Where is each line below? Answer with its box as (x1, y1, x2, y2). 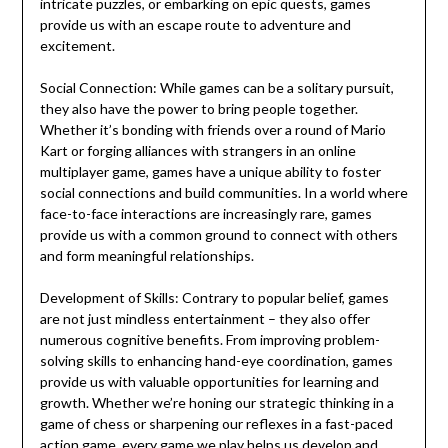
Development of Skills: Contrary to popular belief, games (39, 289, 389, 307)
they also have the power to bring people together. (39, 100, 358, 118)
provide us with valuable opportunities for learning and (39, 373, 379, 391)
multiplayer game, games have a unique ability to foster (39, 163, 381, 181)
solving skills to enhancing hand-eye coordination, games (39, 352, 393, 370)
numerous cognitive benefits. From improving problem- (39, 331, 380, 349)
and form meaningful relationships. (39, 247, 254, 265)
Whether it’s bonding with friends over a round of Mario (39, 121, 386, 139)
